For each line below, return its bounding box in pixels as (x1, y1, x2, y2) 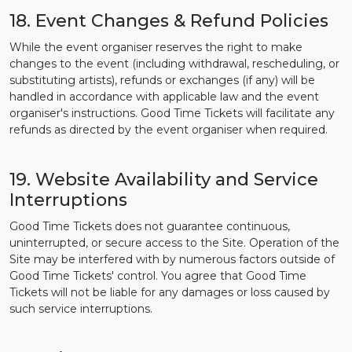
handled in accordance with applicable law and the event (9, 90, 319, 104)
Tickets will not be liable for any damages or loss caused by (9, 285, 330, 299)
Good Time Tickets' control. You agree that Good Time (9, 269, 306, 283)
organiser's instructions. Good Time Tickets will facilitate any (9, 106, 335, 120)
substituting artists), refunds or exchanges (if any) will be (9, 73, 315, 87)
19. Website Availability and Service (9, 169, 318, 190)
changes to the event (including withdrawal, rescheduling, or (9, 57, 339, 71)
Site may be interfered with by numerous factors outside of (9, 252, 335, 266)
